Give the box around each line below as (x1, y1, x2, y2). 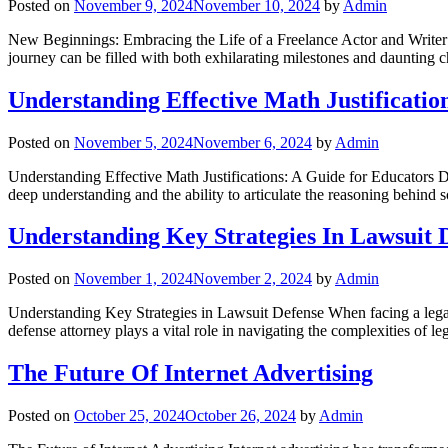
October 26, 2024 (185, 407, 296, 425)
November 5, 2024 (74, 133, 193, 151)
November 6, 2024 (193, 133, 312, 151)
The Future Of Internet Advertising (8, 360, 373, 387)
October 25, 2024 (74, 407, 185, 425)
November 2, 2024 (193, 270, 312, 288)
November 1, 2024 (74, 270, 193, 288)
